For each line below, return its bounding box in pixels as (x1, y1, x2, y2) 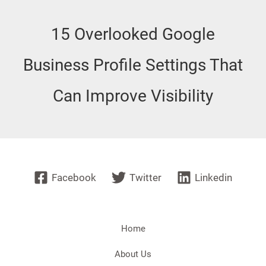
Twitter (129, 171, 161, 183)
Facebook (52, 171, 97, 183)
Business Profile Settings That (23, 55, 243, 75)
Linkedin (194, 171, 232, 183)
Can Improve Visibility (53, 85, 213, 106)
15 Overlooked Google (51, 24, 215, 44)
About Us (115, 248, 151, 259)
